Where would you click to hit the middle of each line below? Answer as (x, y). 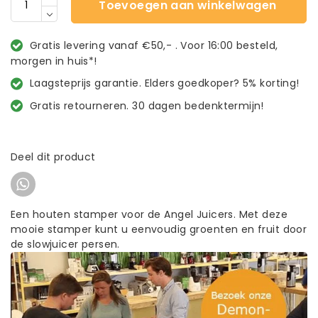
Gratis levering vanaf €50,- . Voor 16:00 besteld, (154, 45)
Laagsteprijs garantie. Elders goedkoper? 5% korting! (164, 83)
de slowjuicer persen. (65, 244)
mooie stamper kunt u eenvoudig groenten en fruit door (159, 229)
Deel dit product (53, 157)
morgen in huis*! (54, 61)
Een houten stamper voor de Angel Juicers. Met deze (149, 214)
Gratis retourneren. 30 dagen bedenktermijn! (147, 105)
